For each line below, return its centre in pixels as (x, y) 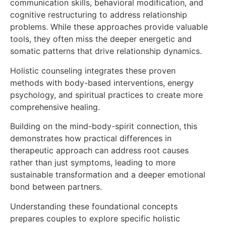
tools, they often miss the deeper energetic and (101, 39)
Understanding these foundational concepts (94, 206)
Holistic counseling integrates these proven (93, 70)
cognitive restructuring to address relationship (99, 15)
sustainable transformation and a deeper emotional (108, 175)
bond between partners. (56, 187)
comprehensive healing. (55, 107)
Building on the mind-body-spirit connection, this (104, 126)
